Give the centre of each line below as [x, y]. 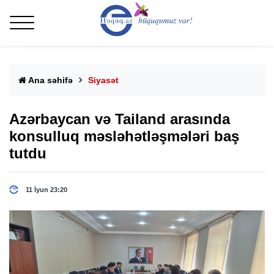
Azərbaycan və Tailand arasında [120, 119]
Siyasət [103, 80]
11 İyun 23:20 [46, 190]
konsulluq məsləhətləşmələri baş [124, 136]
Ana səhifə [50, 80]
